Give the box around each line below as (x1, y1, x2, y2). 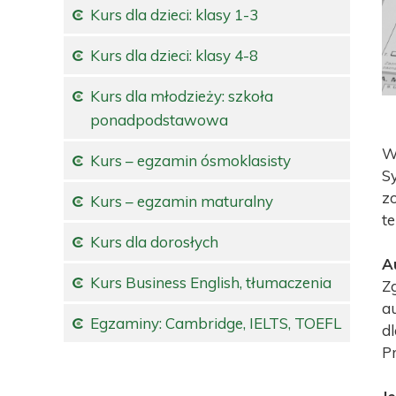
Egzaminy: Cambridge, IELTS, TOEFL (90, 314, 341, 332)
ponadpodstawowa (90, 110, 228, 129)
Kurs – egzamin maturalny (90, 192, 273, 210)
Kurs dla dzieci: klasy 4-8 (90, 46, 258, 65)
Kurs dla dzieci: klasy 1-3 (90, 5, 258, 24)
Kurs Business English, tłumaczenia (90, 273, 331, 292)
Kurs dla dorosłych (90, 232, 218, 251)
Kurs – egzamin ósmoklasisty (90, 151, 291, 170)
